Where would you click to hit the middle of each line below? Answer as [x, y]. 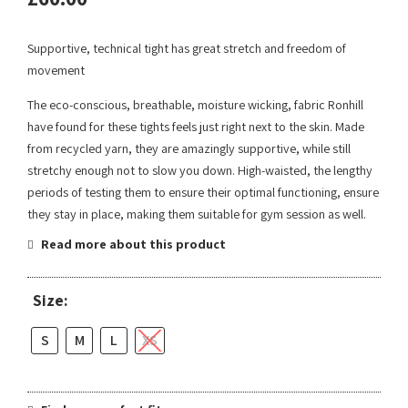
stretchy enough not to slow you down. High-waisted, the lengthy [200, 171]
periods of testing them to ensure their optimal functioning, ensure [203, 193]
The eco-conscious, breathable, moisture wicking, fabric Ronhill [195, 105]
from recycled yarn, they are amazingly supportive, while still [189, 149]
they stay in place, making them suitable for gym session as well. [197, 214]
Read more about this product [132, 245]
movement [56, 71]
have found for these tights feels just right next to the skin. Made [196, 127]
